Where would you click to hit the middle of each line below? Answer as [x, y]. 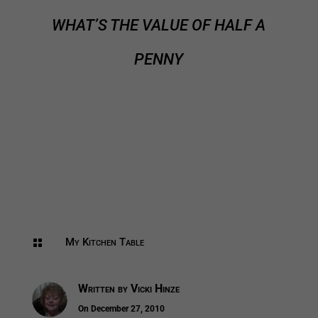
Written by [104, 289]
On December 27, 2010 [121, 309]
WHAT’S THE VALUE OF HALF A [159, 26]
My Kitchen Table [104, 242]
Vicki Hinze [155, 289]
